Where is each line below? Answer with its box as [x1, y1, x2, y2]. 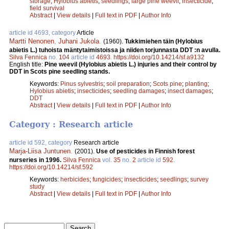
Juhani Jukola [58, 37, 99, 45]
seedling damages [113, 87, 165, 95]
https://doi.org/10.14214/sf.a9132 [113, 53, 204, 61]
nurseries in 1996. [9, 156, 63, 164]
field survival [30, 4, 64, 12]
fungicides [93, 176, 121, 184]
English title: [9, 60, 44, 68]
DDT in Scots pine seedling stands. [9, 67, 110, 75]
